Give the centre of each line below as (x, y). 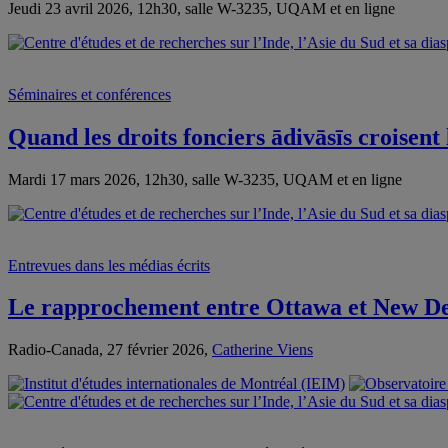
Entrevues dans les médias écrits (109, 265)
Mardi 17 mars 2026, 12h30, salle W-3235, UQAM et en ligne (205, 179)
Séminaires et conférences (89, 94)
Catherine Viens (262, 350)
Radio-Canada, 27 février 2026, (110, 350)
